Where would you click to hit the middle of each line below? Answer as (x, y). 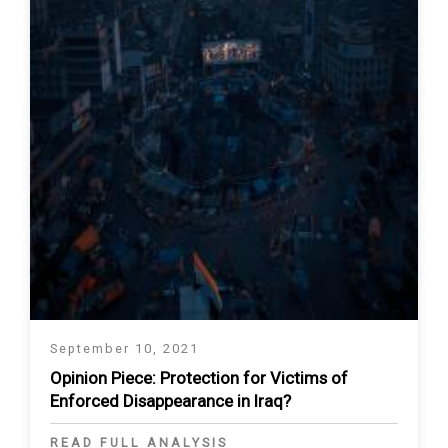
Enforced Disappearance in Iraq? (170, 400)
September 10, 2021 (124, 348)
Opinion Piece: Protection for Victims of (199, 377)
